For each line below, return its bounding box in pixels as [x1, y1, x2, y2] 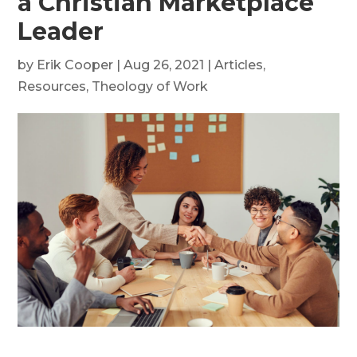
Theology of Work [92, 79, 209, 95]
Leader [18, 17, 104, 47]
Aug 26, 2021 [124, 57, 205, 73]
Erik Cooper [37, 57, 114, 73]
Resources [18, 79, 87, 95]
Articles [214, 57, 264, 73]
